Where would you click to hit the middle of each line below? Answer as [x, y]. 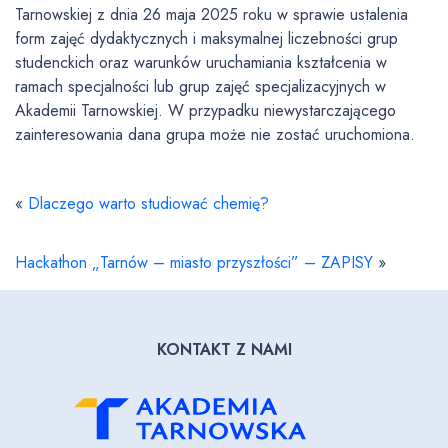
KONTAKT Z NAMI [224, 350]
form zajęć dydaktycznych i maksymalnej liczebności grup [206, 39]
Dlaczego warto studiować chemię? [148, 204]
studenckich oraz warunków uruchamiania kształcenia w [201, 63]
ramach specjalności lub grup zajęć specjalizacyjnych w [200, 87]
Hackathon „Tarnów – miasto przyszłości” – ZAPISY [194, 263]
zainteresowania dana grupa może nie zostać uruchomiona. [215, 135]
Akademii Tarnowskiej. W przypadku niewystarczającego [205, 111]
